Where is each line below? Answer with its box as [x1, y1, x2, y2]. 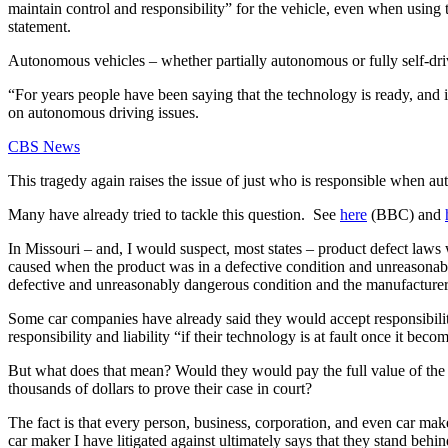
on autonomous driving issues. [8, 103, 199, 121]
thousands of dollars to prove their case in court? [8, 379, 312, 397]
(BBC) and [367, 205, 445, 223]
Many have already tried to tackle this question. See [8, 205, 340, 223]
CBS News [8, 137, 80, 155]
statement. [8, 17, 71, 35]
